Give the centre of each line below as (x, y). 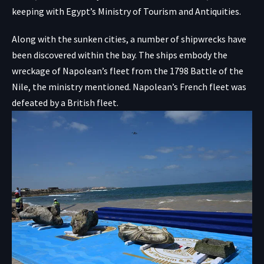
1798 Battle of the (207, 71)
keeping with (39, 11)
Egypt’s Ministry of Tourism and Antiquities (153, 11)
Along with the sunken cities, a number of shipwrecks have (129, 39)
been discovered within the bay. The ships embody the (120, 55)
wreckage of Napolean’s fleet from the (91, 71)
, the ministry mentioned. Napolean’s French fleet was (137, 87)
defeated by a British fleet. (65, 103)
